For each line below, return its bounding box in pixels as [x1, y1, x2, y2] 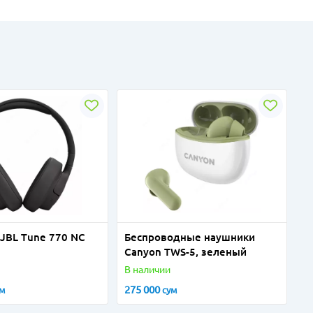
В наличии [124, 263, 170, 275]
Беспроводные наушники [124, 231, 255, 243]
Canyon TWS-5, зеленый [124, 245, 247, 258]
